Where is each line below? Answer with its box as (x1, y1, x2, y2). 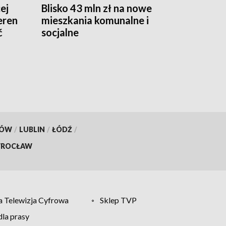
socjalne (41, 26, 79, 39)
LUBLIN (19, 125, 45, 134)
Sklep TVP (100, 195, 137, 205)
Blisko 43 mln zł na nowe (41, 2, 152, 15)
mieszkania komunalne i (41, 14, 149, 27)
